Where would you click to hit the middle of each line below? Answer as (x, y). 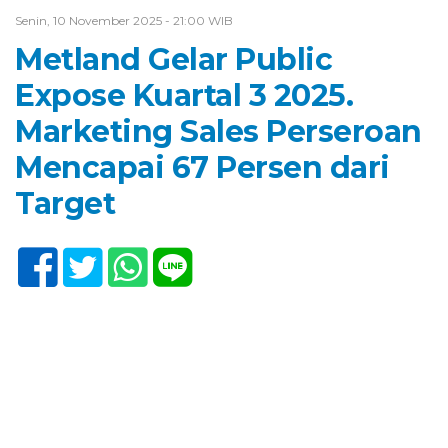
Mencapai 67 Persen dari (202, 168)
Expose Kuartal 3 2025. (184, 96)
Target (65, 204)
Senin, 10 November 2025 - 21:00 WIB (124, 21)
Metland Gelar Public (173, 60)
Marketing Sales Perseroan (218, 132)
